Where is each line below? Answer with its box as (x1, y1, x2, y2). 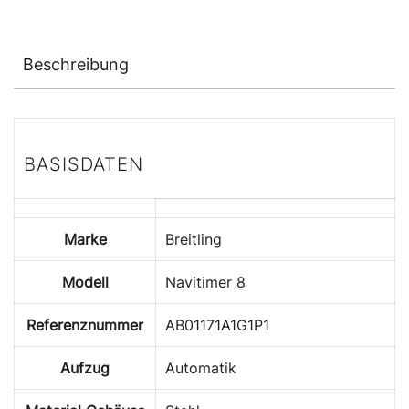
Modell (61, 273, 109, 292)
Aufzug (60, 359, 110, 378)
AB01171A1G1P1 (165, 316, 269, 335)
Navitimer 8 (165, 273, 246, 292)
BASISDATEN (24, 153, 143, 176)
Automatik (165, 359, 236, 378)
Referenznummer (26, 316, 143, 335)
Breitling (165, 230, 222, 249)
